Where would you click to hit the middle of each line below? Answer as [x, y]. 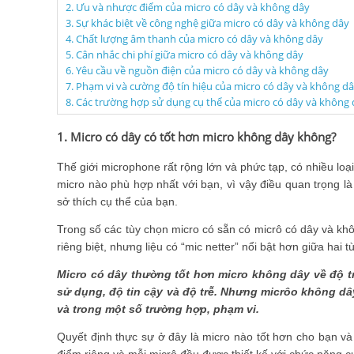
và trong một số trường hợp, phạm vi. [160, 309]
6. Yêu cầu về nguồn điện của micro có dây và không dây [197, 71]
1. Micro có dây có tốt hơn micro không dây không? [196, 136]
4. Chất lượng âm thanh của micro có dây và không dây [194, 39]
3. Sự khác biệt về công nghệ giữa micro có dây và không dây [207, 23]
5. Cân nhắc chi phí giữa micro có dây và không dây [185, 55]
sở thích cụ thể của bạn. [119, 201]
